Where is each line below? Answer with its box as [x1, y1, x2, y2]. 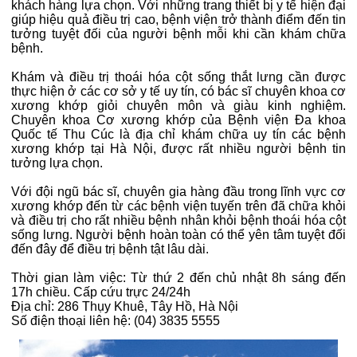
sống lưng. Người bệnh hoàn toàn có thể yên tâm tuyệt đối [11, 228, 346, 242]
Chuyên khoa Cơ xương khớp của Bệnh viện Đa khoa [11, 113, 346, 127]
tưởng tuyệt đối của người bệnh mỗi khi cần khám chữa [11, 27, 346, 41]
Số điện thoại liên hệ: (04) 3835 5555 [11, 314, 220, 328]
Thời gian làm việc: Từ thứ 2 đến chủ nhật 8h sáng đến [11, 271, 346, 285]
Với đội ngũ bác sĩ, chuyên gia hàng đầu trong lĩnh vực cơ [11, 185, 346, 199]
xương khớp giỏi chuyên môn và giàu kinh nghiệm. [11, 99, 346, 113]
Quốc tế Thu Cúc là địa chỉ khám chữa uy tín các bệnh [11, 127, 346, 142]
